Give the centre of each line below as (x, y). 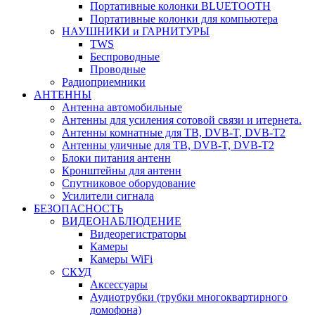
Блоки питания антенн (116, 158)
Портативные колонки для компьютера (184, 19)
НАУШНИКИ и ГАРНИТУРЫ (136, 31)
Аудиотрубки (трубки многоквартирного (189, 297)
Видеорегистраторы (138, 234)
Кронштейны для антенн (122, 171)
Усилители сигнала (108, 196)
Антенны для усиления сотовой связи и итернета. (182, 120)
